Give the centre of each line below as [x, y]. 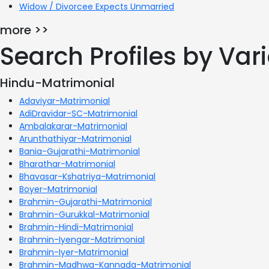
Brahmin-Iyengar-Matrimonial [82, 239]
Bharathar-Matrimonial [67, 164]
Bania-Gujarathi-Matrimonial [80, 151]
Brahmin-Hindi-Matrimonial [76, 227]
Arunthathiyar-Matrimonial [75, 138]
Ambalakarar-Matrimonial [73, 126]
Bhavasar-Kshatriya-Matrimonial [87, 176]
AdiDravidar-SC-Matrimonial [78, 113]
